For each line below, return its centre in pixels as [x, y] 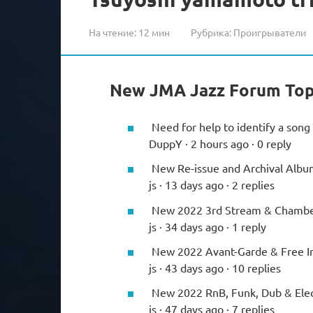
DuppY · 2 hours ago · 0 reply [220, 144]
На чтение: [112, 32]
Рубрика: [211, 32]
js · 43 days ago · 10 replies [215, 267]
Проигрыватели [270, 32]
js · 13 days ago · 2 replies [212, 185]
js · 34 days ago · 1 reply [208, 226]
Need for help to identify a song [230, 127]
